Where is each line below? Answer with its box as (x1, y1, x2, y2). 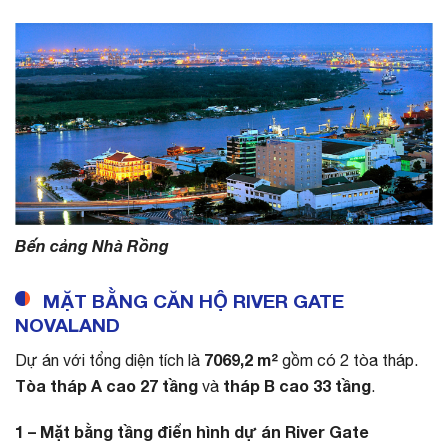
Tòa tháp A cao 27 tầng (15, 375, 198, 395)
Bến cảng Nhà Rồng (15, 236, 169, 256)
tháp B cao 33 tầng (223, 375, 371, 395)
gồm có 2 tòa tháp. (278, 350, 418, 369)
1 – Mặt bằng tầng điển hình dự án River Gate (15, 422, 369, 442)
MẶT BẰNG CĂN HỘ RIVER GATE (43, 289, 344, 313)
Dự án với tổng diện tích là (15, 350, 204, 369)
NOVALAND (15, 313, 120, 337)
